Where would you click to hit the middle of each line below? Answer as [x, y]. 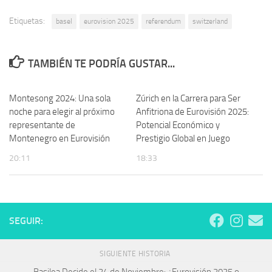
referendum [163, 22]
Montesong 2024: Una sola [60, 99]
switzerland [210, 22]
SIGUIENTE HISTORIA [136, 254]
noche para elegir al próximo [62, 112]
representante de [42, 125]
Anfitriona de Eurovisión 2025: [192, 112]
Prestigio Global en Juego [183, 139]
